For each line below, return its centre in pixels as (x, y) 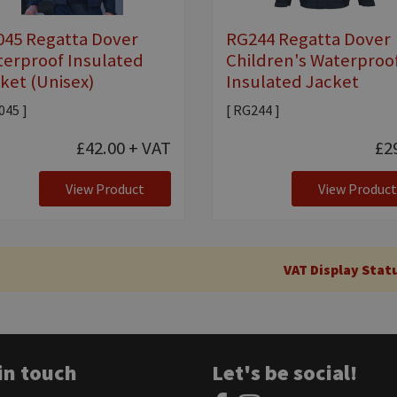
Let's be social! (284, 372)
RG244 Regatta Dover (308, 39)
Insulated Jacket (292, 81)
